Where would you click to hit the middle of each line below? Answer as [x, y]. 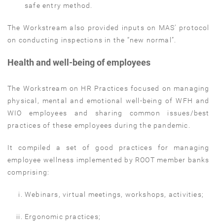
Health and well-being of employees [79, 62]
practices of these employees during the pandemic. [99, 125]
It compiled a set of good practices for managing [109, 147]
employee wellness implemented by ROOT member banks [109, 160]
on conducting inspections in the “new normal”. [92, 40]
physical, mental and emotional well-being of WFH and [109, 100]
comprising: [29, 172]
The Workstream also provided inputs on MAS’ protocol [109, 27]
